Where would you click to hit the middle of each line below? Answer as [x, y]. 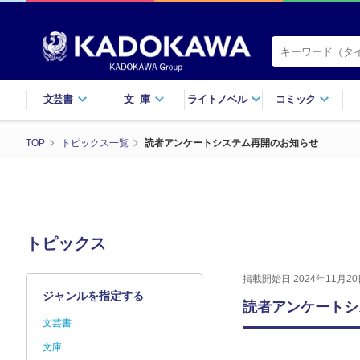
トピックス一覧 [95, 143]
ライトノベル [217, 99]
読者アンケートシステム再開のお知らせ [231, 143]
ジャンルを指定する [93, 295]
